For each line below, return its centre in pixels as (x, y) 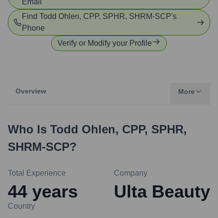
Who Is (29, 129)
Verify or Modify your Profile (105, 43)
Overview (31, 91)
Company (131, 173)
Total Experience (37, 173)
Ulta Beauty (162, 191)
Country (21, 206)
